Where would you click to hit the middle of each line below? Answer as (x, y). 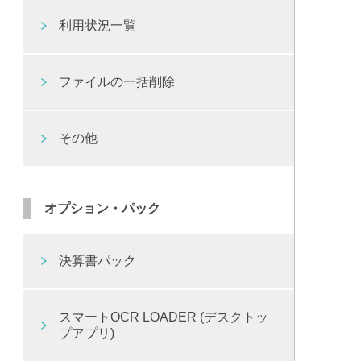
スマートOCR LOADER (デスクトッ (164, 317)
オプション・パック (102, 209)
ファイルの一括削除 (117, 82)
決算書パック (98, 260)
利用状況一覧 (98, 26)
